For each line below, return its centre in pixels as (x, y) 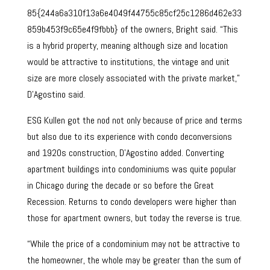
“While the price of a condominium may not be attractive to (133, 244)
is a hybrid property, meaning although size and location (127, 46)
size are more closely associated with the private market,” (133, 78)
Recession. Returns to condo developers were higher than (131, 202)
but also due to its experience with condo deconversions (129, 137)
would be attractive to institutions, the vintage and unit (128, 62)
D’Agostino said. (56, 94)
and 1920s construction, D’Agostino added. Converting (125, 153)
